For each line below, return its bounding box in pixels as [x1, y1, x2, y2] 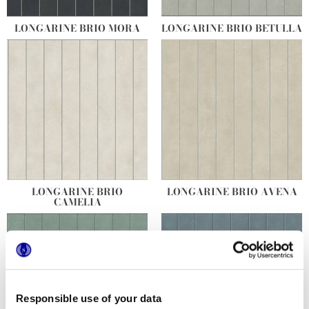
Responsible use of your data [16, 292, 161, 304]
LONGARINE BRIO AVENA [166, 184, 297, 200]
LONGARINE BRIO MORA [14, 21, 140, 37]
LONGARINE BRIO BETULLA [161, 21, 302, 37]
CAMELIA [53, 195, 101, 210]
